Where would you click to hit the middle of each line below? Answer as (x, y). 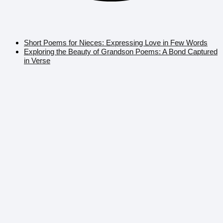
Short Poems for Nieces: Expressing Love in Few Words (116, 42)
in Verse (37, 60)
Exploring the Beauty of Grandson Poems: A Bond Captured (121, 51)
